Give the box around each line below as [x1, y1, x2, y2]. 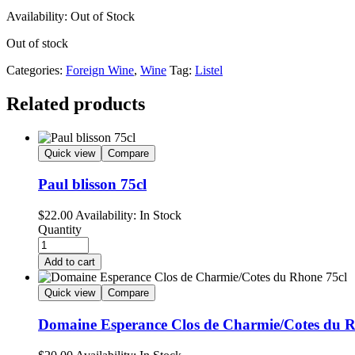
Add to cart [44, 256, 95, 269]
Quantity [38, 223, 82, 237]
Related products [6, 93, 145, 114]
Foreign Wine [66, 63, 134, 77]
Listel [195, 63, 223, 77]
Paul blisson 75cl [38, 176, 147, 193]
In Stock [136, 208, 181, 223]
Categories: [6, 63, 66, 77]
